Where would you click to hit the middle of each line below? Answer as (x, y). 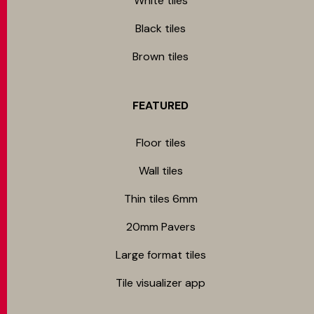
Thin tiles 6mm (161, 199)
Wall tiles (161, 171)
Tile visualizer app (161, 283)
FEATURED (161, 105)
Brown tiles (161, 56)
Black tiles (161, 28)
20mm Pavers (161, 227)
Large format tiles (161, 255)
